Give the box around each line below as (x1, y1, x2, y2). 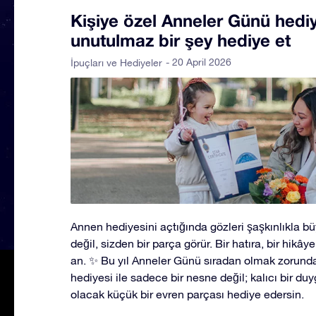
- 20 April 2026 (166, 56, 231, 68)
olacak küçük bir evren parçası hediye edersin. (71, 287, 304, 300)
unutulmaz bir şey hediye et (71, 30, 291, 50)
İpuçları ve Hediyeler (71, 57, 162, 68)
